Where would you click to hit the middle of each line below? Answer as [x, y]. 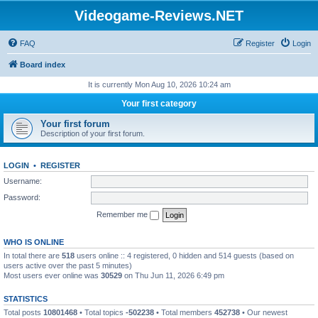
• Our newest [264, 312]
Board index [43, 65]
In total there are [33, 255]
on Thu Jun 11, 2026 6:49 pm [173, 275]
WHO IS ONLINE [34, 242]
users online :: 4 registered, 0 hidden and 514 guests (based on [184, 255]
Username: [23, 181]
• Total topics [102, 312]
